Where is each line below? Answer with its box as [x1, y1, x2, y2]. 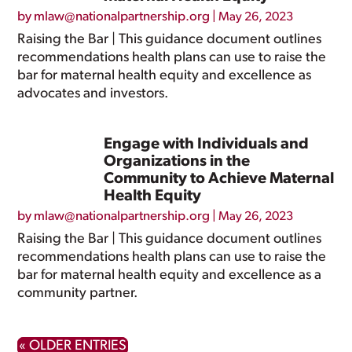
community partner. [17, 286, 138, 301]
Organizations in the [104, 154, 251, 170]
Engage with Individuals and [104, 137, 310, 152]
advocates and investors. [17, 86, 169, 101]
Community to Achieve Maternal [104, 171, 335, 187]
